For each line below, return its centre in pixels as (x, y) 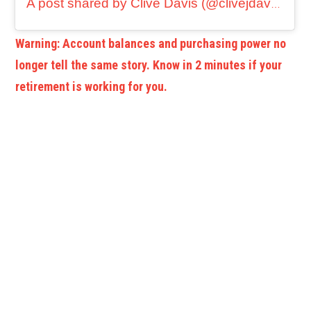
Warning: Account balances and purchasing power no (151, 44)
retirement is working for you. (92, 87)
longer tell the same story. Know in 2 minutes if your (149, 65)
